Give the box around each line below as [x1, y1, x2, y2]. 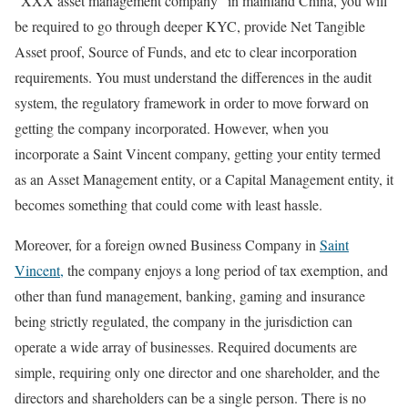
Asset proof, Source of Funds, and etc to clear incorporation [15, 41, 357, 61]
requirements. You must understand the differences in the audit [15, 66, 372, 87]
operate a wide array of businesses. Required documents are [15, 336, 357, 356]
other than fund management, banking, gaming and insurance [15, 285, 365, 305]
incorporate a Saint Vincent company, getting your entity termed [15, 143, 381, 163]
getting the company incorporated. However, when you [15, 117, 329, 138]
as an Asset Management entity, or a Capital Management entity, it [15, 168, 393, 189]
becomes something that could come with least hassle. [15, 194, 322, 214]
